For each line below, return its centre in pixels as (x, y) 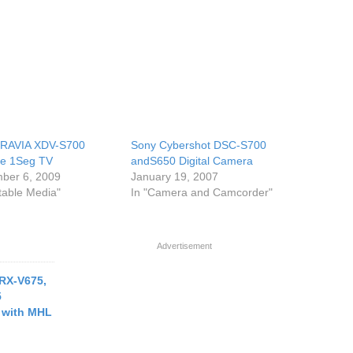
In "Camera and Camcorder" (202, 192)
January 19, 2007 (175, 176)
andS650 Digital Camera (192, 161)
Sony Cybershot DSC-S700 (199, 145)
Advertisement (184, 246)
